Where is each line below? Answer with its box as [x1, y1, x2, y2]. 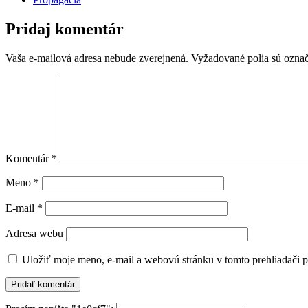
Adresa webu [5, 227, 63, 239]
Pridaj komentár [5, 19, 124, 38]
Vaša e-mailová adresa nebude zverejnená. [5, 52, 188, 64]
